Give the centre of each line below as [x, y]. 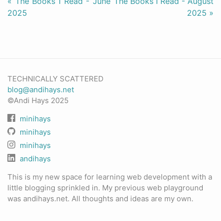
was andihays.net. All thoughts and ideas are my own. [100, 199]
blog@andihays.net [41, 90]
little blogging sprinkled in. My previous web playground [105, 188]
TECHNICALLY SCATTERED [55, 79]
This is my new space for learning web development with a [110, 177]
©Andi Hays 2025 [38, 101]
